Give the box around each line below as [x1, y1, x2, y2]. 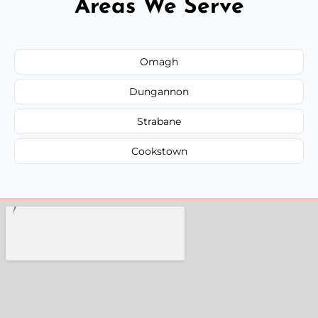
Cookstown [131, 144, 187, 158]
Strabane [137, 114, 181, 128]
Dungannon [129, 84, 189, 98]
